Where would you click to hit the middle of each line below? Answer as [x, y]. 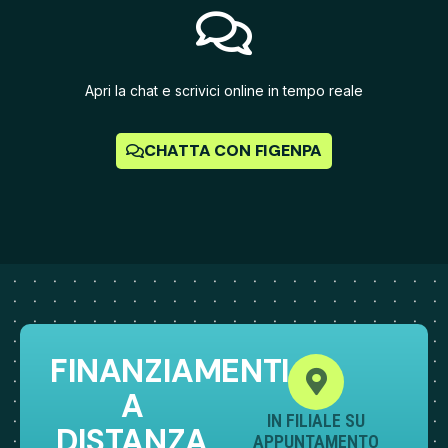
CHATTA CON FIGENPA [233, 150]
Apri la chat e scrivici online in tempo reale [224, 90]
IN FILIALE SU [316, 420]
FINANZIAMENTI [170, 370]
